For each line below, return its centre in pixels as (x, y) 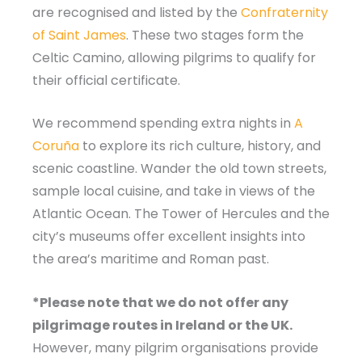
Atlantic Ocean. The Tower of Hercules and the (181, 214)
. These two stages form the (215, 35)
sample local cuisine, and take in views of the (174, 192)
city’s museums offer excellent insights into (169, 237)
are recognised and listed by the (137, 12)
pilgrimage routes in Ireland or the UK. (162, 325)
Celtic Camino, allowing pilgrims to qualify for (174, 57)
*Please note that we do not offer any (160, 302)
